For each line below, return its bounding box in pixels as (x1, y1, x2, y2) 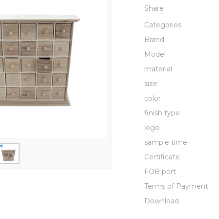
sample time (144, 138, 187, 147)
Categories (144, 21, 181, 29)
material (144, 65, 172, 73)
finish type (144, 109, 180, 117)
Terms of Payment (144, 182, 208, 191)
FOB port (144, 167, 176, 176)
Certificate (144, 153, 180, 161)
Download (144, 197, 179, 205)
